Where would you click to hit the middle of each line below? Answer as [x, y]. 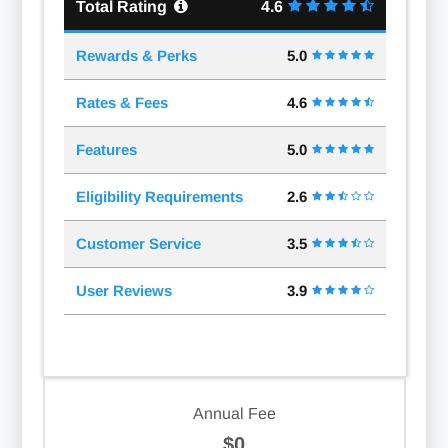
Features [106, 149]
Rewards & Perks [136, 55]
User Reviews [123, 290]
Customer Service [138, 243]
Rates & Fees [121, 102]
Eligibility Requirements [159, 196]
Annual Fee [234, 413]
